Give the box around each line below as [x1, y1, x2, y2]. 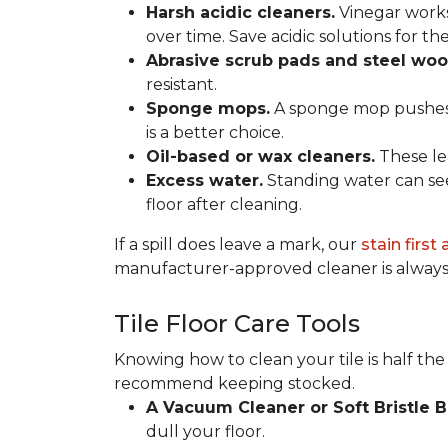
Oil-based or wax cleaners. [146, 147, 375, 166]
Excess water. [146, 171, 263, 190]
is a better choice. [146, 123, 284, 142]
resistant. [146, 75, 217, 94]
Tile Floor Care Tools [114, 309, 360, 338]
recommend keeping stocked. [114, 374, 355, 393]
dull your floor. [146, 422, 265, 441]
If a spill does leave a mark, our [114, 235, 361, 254]
